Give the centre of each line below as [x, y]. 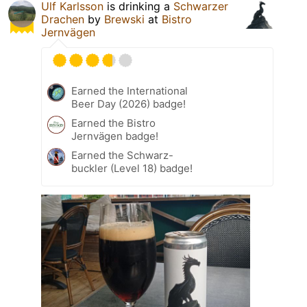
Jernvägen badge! [115, 136]
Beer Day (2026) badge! [128, 103]
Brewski [124, 19]
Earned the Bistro [113, 123]
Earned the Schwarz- [122, 155]
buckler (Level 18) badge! [132, 168]
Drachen [63, 19]
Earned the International [130, 90]
